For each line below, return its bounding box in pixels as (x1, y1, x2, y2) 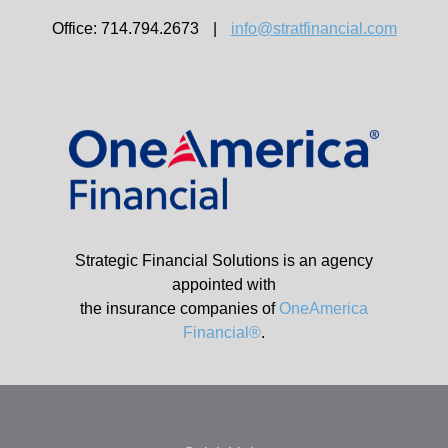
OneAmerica (279, 299, 368, 317)
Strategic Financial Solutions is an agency (75, 251, 373, 269)
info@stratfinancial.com (230, 19, 397, 37)
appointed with (172, 275, 276, 293)
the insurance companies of (80, 299, 279, 317)
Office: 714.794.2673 (51, 19, 199, 37)
